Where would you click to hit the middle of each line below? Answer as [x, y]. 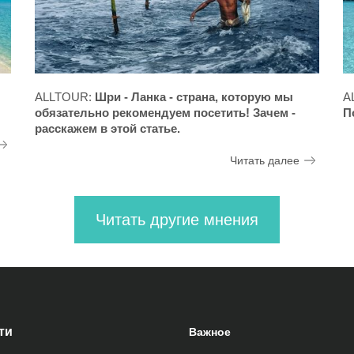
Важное [210, 332]
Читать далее [265, 161]
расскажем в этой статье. [107, 129]
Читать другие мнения [177, 220]
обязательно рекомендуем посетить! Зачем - [165, 113]
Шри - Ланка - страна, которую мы [194, 97]
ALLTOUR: [65, 97]
